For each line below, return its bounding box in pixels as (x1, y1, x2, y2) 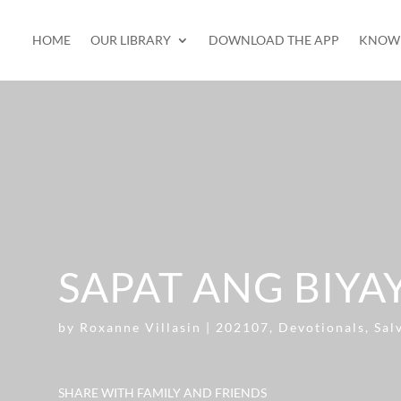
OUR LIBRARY (90, 32, 171, 47)
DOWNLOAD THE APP (208, 32, 339, 47)
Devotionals (277, 319, 365, 335)
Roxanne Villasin (79, 319, 201, 335)
